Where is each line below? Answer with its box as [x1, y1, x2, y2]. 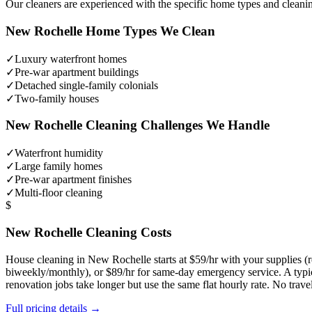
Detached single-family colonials [15, 79, 158, 91]
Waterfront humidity [15, 147, 103, 159]
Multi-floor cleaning [15, 187, 102, 199]
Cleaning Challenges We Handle [82, 118, 270, 133]
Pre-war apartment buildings [15, 65, 139, 78]
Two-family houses [15, 92, 99, 104]
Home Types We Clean [82, 24, 215, 39]
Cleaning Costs [82, 224, 171, 240]
